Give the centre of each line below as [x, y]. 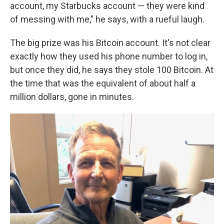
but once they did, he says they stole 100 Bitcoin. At [112, 70]
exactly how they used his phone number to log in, [109, 56]
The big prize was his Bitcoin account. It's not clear [110, 43]
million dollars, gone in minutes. [72, 97]
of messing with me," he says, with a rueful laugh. [107, 19]
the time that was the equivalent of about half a [103, 83]
